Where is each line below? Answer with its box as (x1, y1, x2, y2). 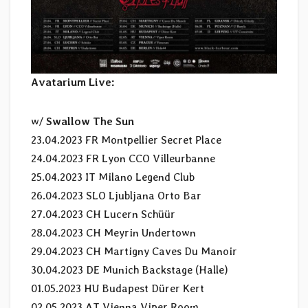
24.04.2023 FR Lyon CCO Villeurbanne (31, 152, 215, 166)
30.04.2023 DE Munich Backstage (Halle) (31, 263, 228, 277)
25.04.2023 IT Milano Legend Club (31, 170, 195, 184)
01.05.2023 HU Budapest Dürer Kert (31, 282, 204, 296)
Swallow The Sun (46, 115, 134, 129)
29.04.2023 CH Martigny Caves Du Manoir (31, 245, 237, 258)
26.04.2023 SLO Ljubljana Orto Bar (31, 189, 201, 203)
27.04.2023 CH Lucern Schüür (31, 208, 175, 221)
